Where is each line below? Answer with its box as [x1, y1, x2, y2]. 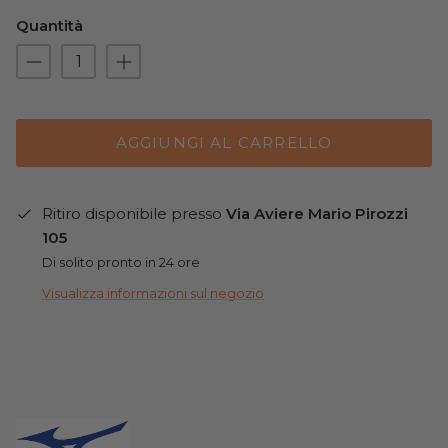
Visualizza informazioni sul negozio [42, 286, 264, 302]
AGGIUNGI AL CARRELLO [115, 133, 333, 153]
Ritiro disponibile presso [42, 203, 226, 223]
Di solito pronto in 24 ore [42, 254, 200, 270]
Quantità [16, 15, 83, 35]
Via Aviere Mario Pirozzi [226, 203, 408, 223]
